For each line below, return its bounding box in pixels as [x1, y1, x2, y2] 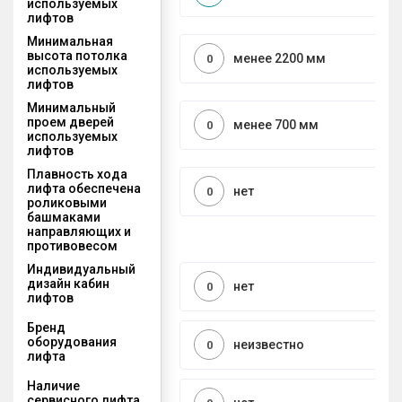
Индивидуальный [27, 261, 135, 276]
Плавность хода [27, 166, 127, 181]
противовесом [27, 238, 118, 253]
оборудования [27, 334, 117, 349]
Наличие [27, 378, 80, 393]
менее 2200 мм [233, 51, 326, 66]
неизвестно [233, 337, 304, 353]
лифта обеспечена [27, 180, 141, 196]
